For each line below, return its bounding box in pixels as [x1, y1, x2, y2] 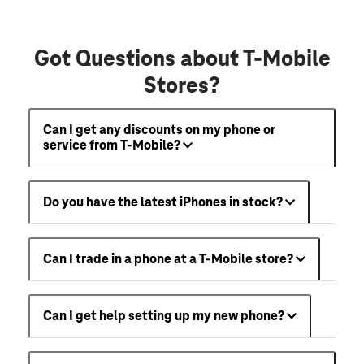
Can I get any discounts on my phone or [43, 123, 275, 138]
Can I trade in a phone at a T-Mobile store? [43, 252, 293, 267]
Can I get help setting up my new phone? [43, 309, 284, 324]
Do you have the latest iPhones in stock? [43, 195, 283, 210]
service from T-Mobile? [43, 138, 180, 154]
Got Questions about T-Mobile [33, 47, 331, 72]
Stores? [144, 74, 220, 99]
